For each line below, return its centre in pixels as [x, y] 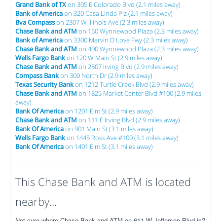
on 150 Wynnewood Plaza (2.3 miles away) [138, 31]
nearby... [36, 201]
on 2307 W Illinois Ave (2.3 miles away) [110, 22]
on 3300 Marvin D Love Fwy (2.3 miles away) [125, 40]
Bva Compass [35, 22]
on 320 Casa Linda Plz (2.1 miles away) [118, 13]
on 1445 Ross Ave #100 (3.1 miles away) [122, 138]
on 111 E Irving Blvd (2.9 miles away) [129, 120]
